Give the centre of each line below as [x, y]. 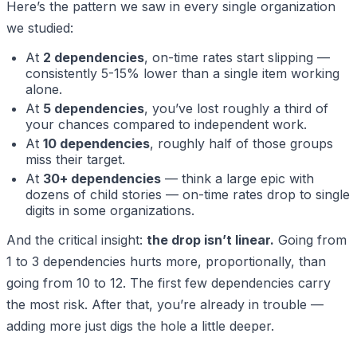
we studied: [40, 27]
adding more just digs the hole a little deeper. [140, 326]
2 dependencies [94, 58]
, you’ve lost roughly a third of [236, 109]
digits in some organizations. [110, 211]
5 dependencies [94, 109]
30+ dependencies [102, 179]
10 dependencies [96, 144]
